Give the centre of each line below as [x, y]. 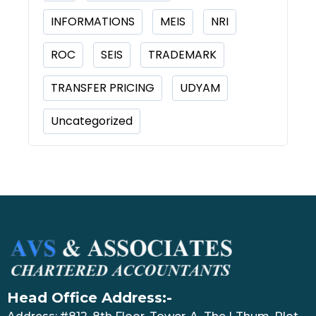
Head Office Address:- [90, 297]
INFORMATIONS [93, 22]
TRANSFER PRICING [103, 88]
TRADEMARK [182, 55]
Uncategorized [92, 121]
